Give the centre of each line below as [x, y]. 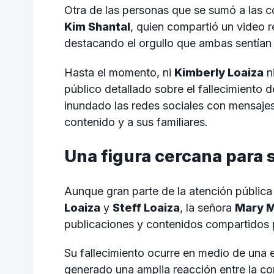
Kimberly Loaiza [219, 72]
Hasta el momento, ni [119, 72]
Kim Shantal [97, 27]
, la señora [207, 207]
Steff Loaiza [146, 207]
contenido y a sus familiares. [136, 122]
